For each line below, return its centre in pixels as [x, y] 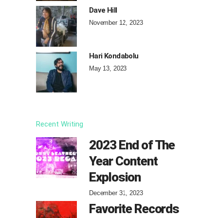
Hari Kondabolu [114, 56]
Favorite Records [134, 209]
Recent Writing [60, 124]
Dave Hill [103, 10]
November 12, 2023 [116, 23]
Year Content [123, 161]
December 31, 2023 [116, 193]
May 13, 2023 [108, 69]
